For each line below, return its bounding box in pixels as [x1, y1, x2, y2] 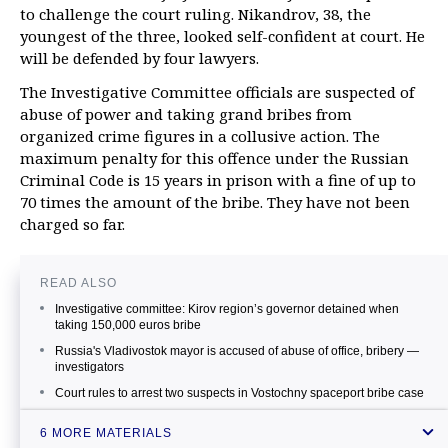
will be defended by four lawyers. [20, 48, 259, 69]
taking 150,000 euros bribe [55, 318, 201, 333]
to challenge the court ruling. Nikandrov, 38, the [20, 4, 371, 25]
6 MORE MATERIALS [40, 425, 172, 440]
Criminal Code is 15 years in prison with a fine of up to [20, 170, 416, 191]
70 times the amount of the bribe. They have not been [20, 192, 410, 213]
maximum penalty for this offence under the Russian [20, 148, 409, 169]
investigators [55, 360, 124, 375]
